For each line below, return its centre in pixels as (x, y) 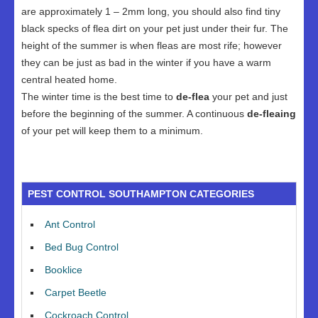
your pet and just (248, 97)
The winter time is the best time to (99, 97)
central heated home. (69, 79)
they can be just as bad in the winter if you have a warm (146, 62)
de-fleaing (272, 114)
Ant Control (70, 224)
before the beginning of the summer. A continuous (134, 114)
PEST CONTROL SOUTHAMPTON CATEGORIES (141, 194)
